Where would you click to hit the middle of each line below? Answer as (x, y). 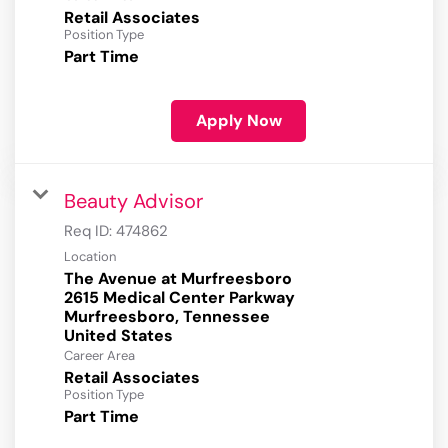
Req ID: (90, 231)
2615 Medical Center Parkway (179, 298)
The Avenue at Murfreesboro (178, 279)
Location (90, 257)
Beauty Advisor (133, 201)
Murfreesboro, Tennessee (167, 317)
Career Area (99, 356)
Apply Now (238, 121)
